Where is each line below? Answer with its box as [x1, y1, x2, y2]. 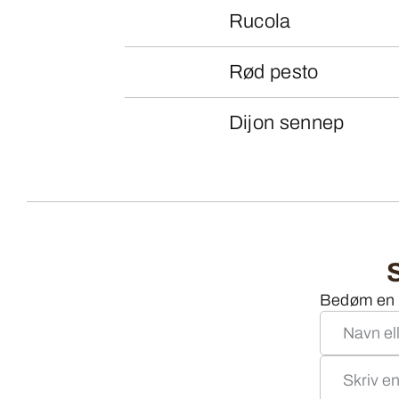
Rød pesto [228, 61, 319, 84]
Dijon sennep [228, 112, 345, 134]
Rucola [228, 11, 291, 33]
